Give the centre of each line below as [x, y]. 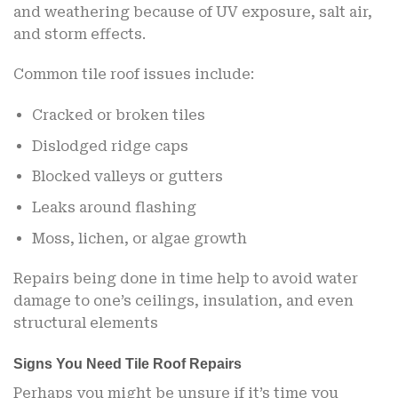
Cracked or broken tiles [118, 115]
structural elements [88, 323]
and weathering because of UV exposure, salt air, [193, 12]
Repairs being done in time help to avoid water [186, 279]
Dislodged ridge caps [110, 146]
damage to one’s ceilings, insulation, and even [183, 301]
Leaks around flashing [114, 207]
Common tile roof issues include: [134, 75]
